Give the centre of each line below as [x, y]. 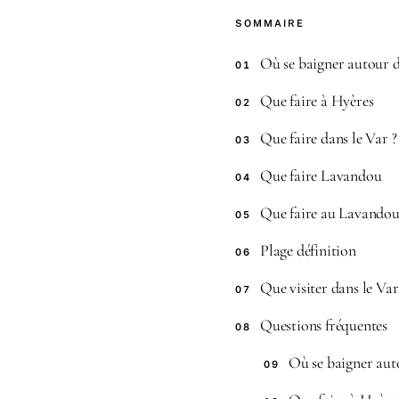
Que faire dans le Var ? [329, 138]
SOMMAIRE [270, 23]
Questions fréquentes [324, 325]
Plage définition [308, 250]
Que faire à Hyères [317, 101]
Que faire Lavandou [321, 175]
